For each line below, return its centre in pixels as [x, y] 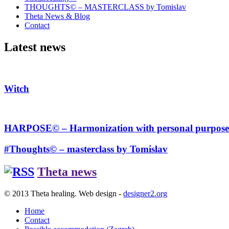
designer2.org [145, 193]
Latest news [35, 47]
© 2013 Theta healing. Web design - [64, 193]
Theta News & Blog [57, 16]
